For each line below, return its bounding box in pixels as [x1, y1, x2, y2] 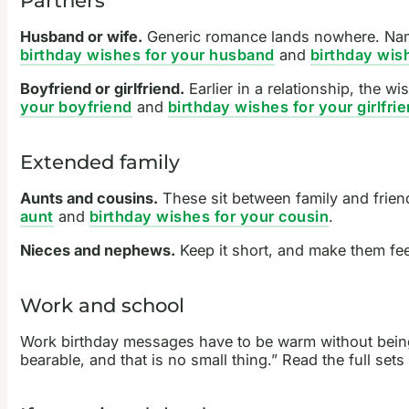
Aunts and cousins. [19, 189, 158, 208]
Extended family [19, 149, 180, 173]
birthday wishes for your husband [19, 46, 275, 65]
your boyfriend [19, 97, 132, 116]
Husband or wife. [19, 27, 142, 47]
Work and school [19, 292, 184, 317]
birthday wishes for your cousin [89, 207, 330, 226]
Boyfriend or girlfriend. [19, 79, 184, 98]
